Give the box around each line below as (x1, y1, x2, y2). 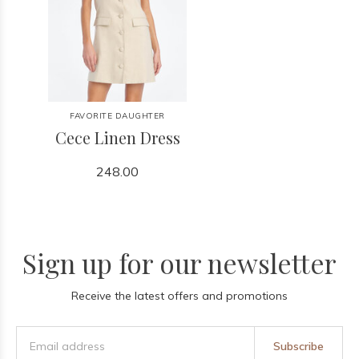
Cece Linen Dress (54, 127, 180, 148)
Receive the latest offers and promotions (71, 288, 288, 303)
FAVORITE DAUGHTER (70, 111, 165, 121)
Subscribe (272, 339, 324, 353)
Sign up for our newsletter (22, 245, 337, 280)
